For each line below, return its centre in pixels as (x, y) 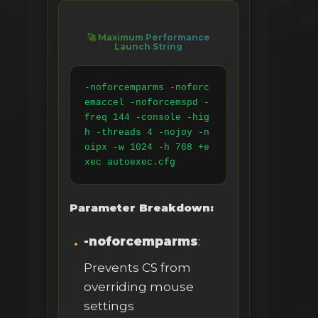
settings (109, 306)
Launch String (148, 47)
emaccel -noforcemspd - (147, 103)
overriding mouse (139, 287)
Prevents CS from (137, 268)
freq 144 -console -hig (147, 118)
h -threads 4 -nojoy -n (147, 133)
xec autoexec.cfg (130, 163)
